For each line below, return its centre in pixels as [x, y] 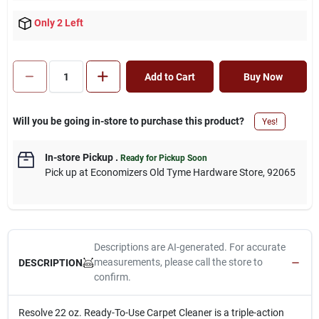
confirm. [112, 277]
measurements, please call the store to [178, 262]
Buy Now [263, 77]
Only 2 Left [58, 23]
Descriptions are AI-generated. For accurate [189, 247]
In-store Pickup [79, 158]
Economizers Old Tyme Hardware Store [176, 173]
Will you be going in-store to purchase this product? [128, 121]
